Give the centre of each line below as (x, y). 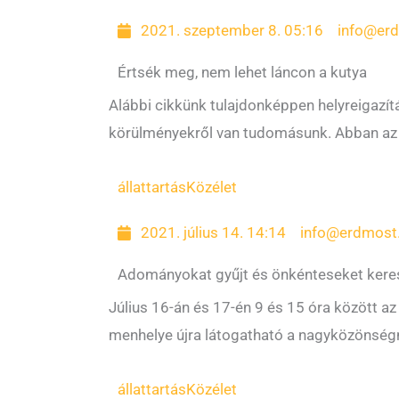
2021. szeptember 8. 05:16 (232, 30)
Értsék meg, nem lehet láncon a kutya (242, 72)
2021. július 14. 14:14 (214, 232)
